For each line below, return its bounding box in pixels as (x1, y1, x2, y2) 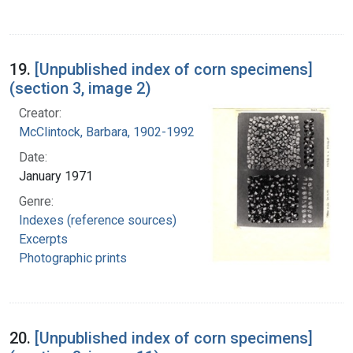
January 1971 (19, 169, 93, 184)
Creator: (19, 106, 61, 121)
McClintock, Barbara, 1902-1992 (19, 124, 195, 140)
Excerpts (19, 232, 68, 247)
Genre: (19, 194, 54, 210)
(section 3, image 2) (9, 79, 151, 98)
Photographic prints (19, 251, 127, 266)
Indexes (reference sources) (19, 213, 176, 229)
